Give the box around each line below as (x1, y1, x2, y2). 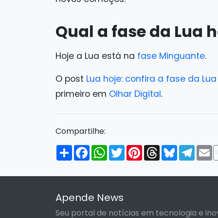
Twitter (125, 143, 152, 154)
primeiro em (55, 88, 109, 100)
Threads (160, 143, 191, 154)
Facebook (90, 143, 128, 154)
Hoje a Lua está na (55, 50, 135, 62)
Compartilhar (72, 143, 124, 154)
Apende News (55, 190, 124, 204)
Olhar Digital (109, 88, 161, 100)
